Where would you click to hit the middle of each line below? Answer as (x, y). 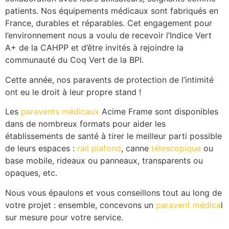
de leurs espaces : (41, 148)
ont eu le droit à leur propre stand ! (73, 92)
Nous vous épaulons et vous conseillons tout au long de (113, 192)
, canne (136, 148)
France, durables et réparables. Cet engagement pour (109, 23)
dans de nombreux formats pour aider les (85, 124)
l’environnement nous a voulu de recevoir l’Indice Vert (108, 36)
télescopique (176, 148)
